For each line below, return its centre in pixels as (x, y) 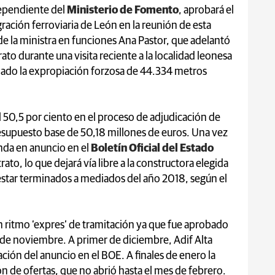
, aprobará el (206, 10)
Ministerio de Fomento (122, 10)
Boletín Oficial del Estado (151, 148)
